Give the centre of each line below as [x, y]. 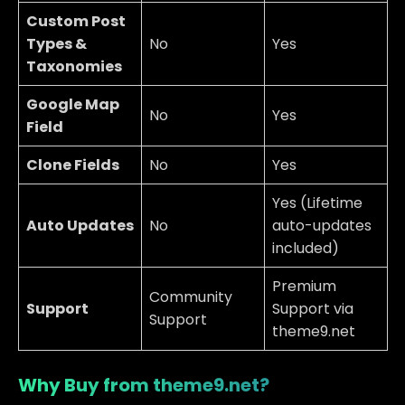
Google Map [73, 104]
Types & [57, 43]
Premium [304, 286]
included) [306, 248]
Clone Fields [73, 165]
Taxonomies [74, 66]
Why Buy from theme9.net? [144, 385]
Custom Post [76, 21]
